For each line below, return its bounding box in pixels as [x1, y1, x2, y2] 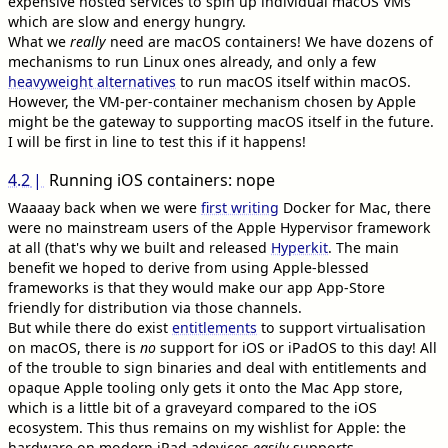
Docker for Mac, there [279, 197, 431, 217]
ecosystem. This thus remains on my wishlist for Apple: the [8, 417, 406, 437]
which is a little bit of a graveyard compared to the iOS [8, 397, 377, 417]
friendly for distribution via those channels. [8, 297, 302, 317]
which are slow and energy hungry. [8, 11, 246, 31]
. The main [328, 237, 399, 257]
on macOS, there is [8, 337, 140, 357]
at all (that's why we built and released [8, 237, 271, 257]
